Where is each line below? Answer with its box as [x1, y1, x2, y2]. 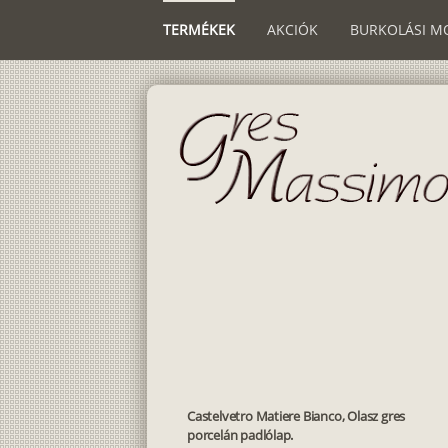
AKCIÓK [267, 20, 318, 39]
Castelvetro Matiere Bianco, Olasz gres [187, 407, 406, 425]
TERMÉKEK [163, 20, 235, 39]
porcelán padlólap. [187, 426, 294, 444]
